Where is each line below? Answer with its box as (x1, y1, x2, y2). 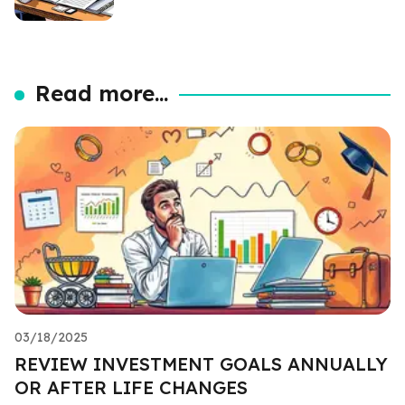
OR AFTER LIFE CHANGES (14, 375, 248, 399)
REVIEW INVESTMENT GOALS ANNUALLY (14, 352, 388, 375)
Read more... (35, 79, 169, 107)
